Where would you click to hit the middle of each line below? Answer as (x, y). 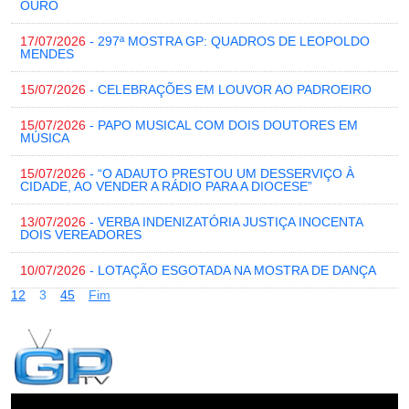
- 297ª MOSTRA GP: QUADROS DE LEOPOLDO (228, 42)
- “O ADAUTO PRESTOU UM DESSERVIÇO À (220, 174)
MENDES (47, 54)
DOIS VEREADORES (81, 235)
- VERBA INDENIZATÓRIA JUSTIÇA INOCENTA (224, 222)
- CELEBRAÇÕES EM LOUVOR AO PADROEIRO (229, 90)
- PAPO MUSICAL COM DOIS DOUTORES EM (222, 126)
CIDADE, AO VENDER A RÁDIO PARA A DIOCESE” (166, 187)
